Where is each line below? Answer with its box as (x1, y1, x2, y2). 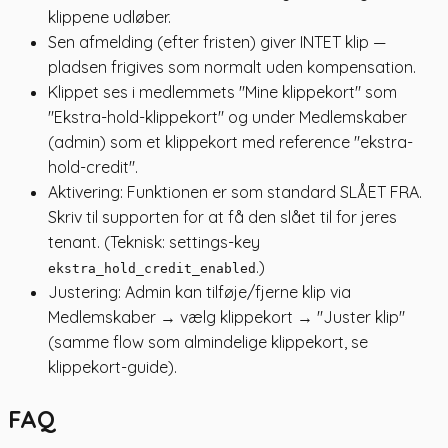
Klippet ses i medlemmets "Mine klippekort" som (48, 81, 397, 102)
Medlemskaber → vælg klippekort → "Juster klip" (48, 306, 405, 327)
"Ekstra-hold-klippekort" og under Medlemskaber (48, 106, 407, 127)
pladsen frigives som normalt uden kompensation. (48, 56, 416, 77)
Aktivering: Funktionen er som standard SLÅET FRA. (48, 181, 422, 202)
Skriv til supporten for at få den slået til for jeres (48, 206, 397, 227)
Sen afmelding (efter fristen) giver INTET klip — (48, 31, 386, 52)
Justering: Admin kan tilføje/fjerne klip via (48, 281, 351, 302)
